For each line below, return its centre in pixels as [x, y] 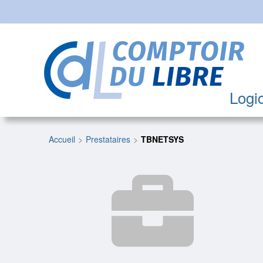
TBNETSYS [163, 139]
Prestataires [108, 139]
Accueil [62, 139]
